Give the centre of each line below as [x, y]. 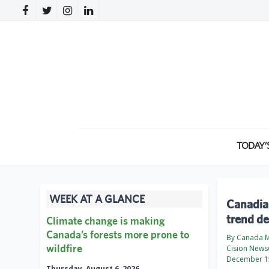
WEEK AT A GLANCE [97, 199]
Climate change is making [105, 221]
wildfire [64, 249]
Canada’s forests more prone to [118, 235]
